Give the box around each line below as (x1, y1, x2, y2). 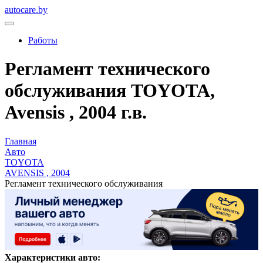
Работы (28, 35, 58, 45)
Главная (5, 136, 36, 146)
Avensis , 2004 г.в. (5, 102, 147, 123)
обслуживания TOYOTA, (5, 80, 215, 102)
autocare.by (5, 5, 48, 15)
